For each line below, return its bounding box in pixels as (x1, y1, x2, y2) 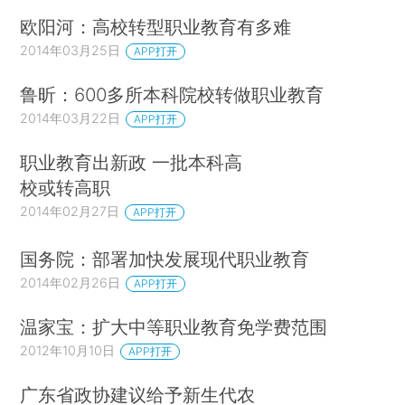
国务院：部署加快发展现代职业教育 (20, 248, 310, 271)
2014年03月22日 (20, 110, 121, 127)
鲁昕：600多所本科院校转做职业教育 (20, 83, 325, 107)
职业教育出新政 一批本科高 (20, 150, 243, 174)
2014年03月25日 (20, 42, 121, 59)
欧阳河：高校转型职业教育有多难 (20, 15, 292, 39)
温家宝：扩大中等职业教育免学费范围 (20, 316, 328, 339)
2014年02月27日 (20, 202, 120, 219)
